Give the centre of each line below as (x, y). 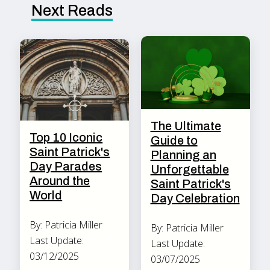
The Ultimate (186, 126)
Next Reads (72, 11)
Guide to (174, 140)
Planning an (183, 155)
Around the (60, 181)
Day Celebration (195, 198)
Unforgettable (190, 169)
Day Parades (66, 167)
